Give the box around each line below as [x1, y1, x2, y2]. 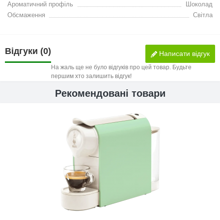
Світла [193, 11, 213, 19]
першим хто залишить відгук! [51, 73, 132, 80]
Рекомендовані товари [55, 88, 165, 99]
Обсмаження [7, 11, 45, 19]
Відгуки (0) [5, 46, 51, 56]
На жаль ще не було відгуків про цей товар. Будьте [51, 64, 192, 71]
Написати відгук [157, 50, 210, 57]
